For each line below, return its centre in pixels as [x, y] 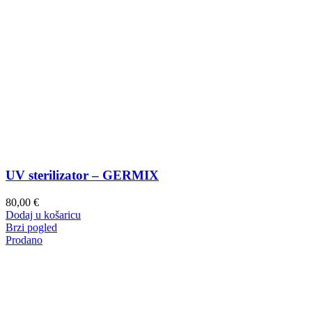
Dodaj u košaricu [43, 215]
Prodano [24, 240]
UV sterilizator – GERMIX [82, 175]
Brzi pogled [31, 228]
